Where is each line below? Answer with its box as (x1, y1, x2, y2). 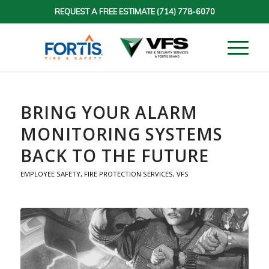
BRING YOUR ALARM (20, 101, 198, 124)
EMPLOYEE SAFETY (20, 169, 80, 178)
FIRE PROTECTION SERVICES (83, 169, 173, 178)
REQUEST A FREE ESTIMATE (54, 7, 157, 16)
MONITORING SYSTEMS (20, 122, 223, 145)
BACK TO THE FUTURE (20, 144, 209, 167)
